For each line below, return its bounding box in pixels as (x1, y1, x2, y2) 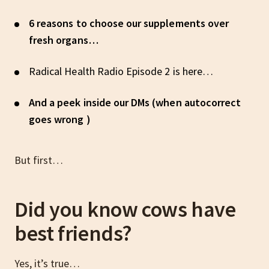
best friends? (14, 219, 133, 247)
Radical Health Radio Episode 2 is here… (29, 64, 213, 78)
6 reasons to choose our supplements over (29, 16, 229, 30)
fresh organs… (29, 32, 98, 47)
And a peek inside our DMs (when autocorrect (29, 95, 241, 109)
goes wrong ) (29, 112, 91, 126)
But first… (14, 153, 63, 167)
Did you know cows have (14, 195, 236, 223)
